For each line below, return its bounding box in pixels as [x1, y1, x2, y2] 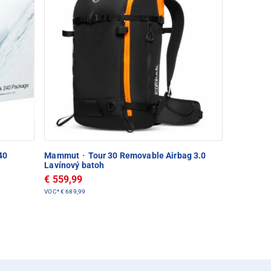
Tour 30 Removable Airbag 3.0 [86, 150, 206, 160]
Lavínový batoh [44, 160, 105, 170]
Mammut [44, 150, 82, 160]
